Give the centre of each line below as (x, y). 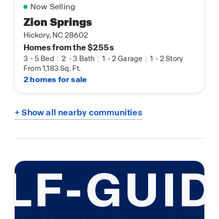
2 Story (171, 58)
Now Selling (53, 6)
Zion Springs (58, 22)
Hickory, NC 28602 (56, 35)
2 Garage (128, 58)
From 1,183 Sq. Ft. (52, 68)
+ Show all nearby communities (78, 112)
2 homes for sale (55, 79)
